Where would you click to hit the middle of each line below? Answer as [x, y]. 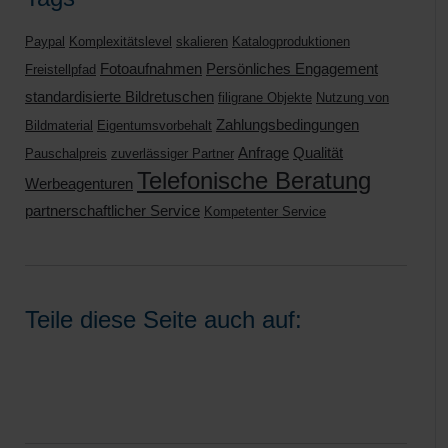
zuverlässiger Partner [172, 153]
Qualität [318, 152]
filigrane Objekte [265, 97]
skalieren [202, 41]
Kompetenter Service [265, 211]
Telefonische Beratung [254, 180]
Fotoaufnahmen [151, 68]
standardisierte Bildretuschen [119, 96]
